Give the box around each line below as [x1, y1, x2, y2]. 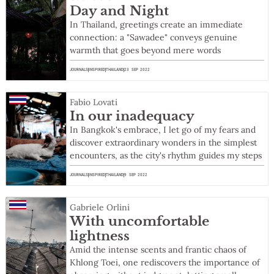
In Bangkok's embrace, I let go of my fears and [70, 124, 256, 136]
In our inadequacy [70, 108, 195, 125]
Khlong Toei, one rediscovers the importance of [70, 257, 261, 268]
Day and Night [70, 3, 169, 20]
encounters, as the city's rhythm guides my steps [70, 150, 262, 161]
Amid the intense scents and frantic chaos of [70, 244, 247, 256]
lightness [70, 228, 130, 245]
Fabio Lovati [70, 97, 118, 108]
